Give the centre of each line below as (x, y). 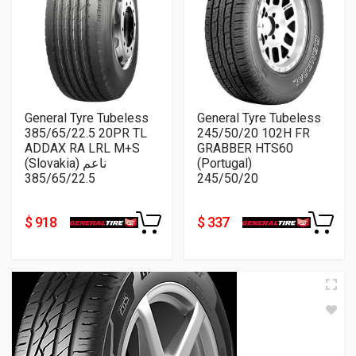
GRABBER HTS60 (245, 148)
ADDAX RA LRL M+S (82, 148)
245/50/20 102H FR (253, 133)
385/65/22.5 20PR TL (86, 133)
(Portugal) (224, 163)
